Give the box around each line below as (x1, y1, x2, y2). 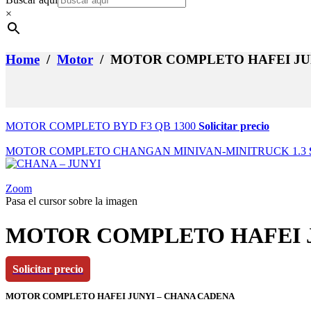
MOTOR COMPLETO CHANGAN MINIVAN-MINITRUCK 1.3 (6, 145, 306, 158)
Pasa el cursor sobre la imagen (6, 195, 137, 208)
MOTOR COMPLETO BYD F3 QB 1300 (6, 120, 196, 133)
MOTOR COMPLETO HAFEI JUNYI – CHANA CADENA (6, 291, 235, 302)
